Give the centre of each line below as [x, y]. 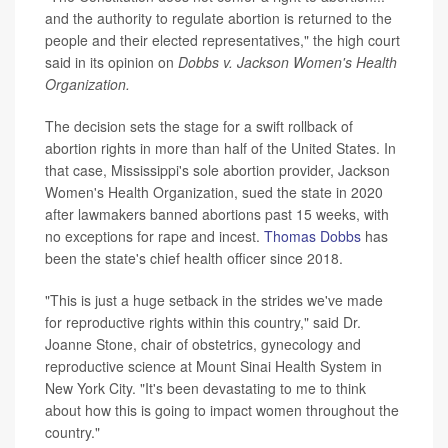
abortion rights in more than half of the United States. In [220, 148]
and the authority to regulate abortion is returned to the [218, 18]
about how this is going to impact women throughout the [222, 410]
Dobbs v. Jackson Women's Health [287, 62]
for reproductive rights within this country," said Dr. [203, 322]
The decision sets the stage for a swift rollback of [199, 126]
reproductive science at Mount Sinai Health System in [213, 366]
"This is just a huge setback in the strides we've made [214, 300]
